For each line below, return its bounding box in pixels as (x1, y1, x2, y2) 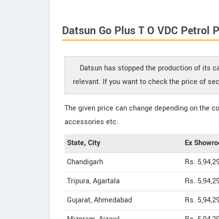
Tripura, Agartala (67, 176, 120, 186)
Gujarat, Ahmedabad (67, 195, 132, 205)
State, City (67, 138, 100, 148)
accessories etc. (65, 117, 118, 127)
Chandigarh (67, 157, 103, 167)
